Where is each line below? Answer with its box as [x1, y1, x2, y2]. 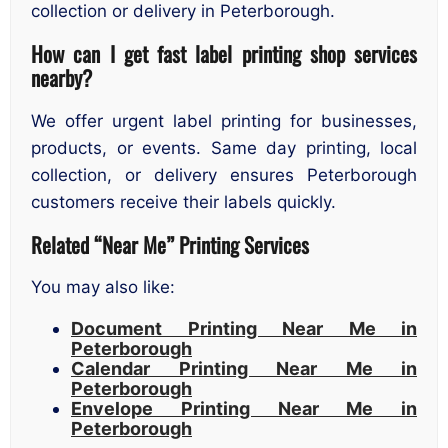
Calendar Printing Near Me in [71, 358, 417, 380]
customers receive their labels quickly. [31, 191, 336, 212]
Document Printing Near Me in [71, 318, 417, 340]
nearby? [31, 62, 92, 94]
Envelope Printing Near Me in [71, 398, 417, 420]
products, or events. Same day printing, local [31, 137, 417, 158]
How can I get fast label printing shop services [31, 38, 417, 70]
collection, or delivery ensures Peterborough [31, 164, 417, 185]
